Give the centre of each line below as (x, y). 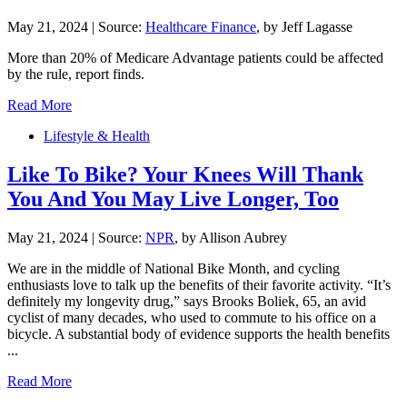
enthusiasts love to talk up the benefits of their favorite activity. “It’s (199, 284)
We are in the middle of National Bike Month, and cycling (174, 268)
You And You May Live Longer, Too (173, 199)
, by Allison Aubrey (231, 237)
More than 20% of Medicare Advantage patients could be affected (195, 58)
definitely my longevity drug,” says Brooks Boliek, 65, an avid (187, 301)
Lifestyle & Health (97, 136)
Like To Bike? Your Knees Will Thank (185, 175)
